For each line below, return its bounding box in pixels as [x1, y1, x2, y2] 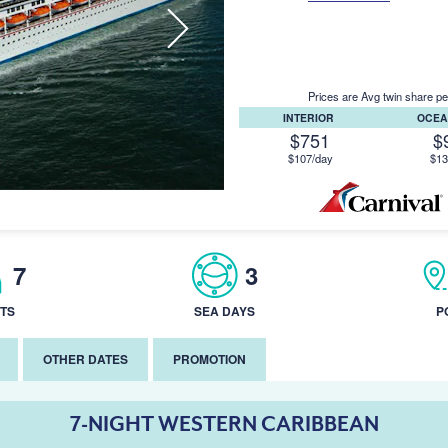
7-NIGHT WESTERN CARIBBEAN [69, 412, 379, 436]
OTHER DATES [43, 350, 128, 368]
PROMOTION [173, 350, 246, 368]
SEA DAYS [193, 302, 255, 320]
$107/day [287, 150, 333, 166]
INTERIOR [283, 110, 338, 125]
